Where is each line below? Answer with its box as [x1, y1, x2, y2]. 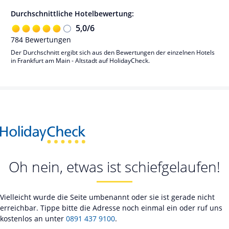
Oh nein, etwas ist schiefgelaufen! [9, 157, 220, 177]
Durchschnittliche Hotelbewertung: [11, 9, 134, 18]
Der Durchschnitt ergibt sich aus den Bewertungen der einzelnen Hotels [11, 48, 215, 57]
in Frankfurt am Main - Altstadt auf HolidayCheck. [11, 56, 150, 65]
